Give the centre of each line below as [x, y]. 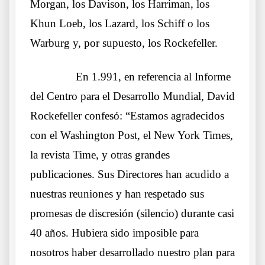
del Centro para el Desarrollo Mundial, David [132, 96]
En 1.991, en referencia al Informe [153, 76]
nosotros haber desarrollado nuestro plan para [132, 252]
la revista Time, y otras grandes [100, 154]
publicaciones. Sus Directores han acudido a [130, 174]
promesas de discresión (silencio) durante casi [132, 213]
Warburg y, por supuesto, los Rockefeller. [124, 43]
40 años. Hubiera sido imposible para [114, 232]
